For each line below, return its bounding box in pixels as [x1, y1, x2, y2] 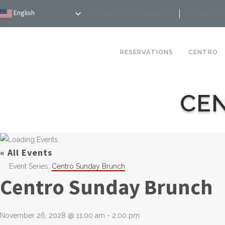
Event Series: [9, 162, 52, 171]
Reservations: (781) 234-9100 [94, 10, 172, 17]
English [12, 8, 35, 18]
